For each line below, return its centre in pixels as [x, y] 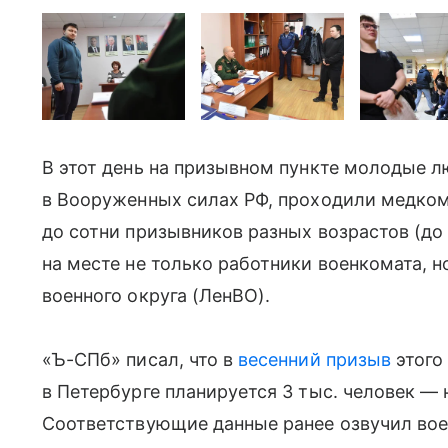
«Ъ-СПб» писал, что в [140, 360]
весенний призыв [314, 360]
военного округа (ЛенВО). [156, 296]
